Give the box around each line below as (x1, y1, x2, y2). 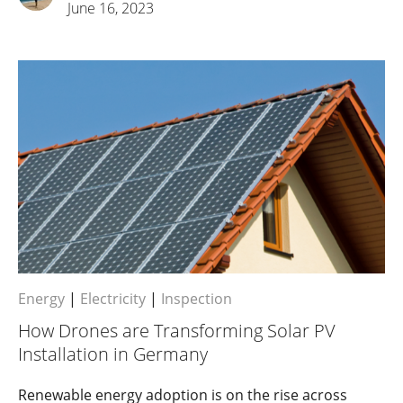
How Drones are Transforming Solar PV (18, 318, 336, 343)
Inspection (161, 288, 232, 309)
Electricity (80, 288, 146, 309)
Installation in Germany (18, 341, 208, 366)
